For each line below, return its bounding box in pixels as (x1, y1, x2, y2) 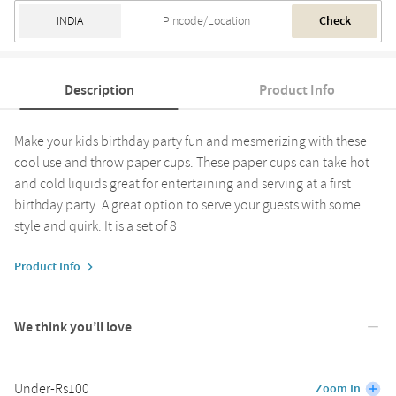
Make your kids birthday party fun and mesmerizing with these (14, 131, 367, 151)
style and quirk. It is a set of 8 (14, 216, 177, 236)
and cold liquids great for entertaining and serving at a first (14, 173, 351, 194)
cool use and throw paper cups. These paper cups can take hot (14, 152, 369, 172)
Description (64, 80, 134, 100)
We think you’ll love (14, 316, 132, 337)
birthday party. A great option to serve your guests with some (14, 194, 361, 215)
